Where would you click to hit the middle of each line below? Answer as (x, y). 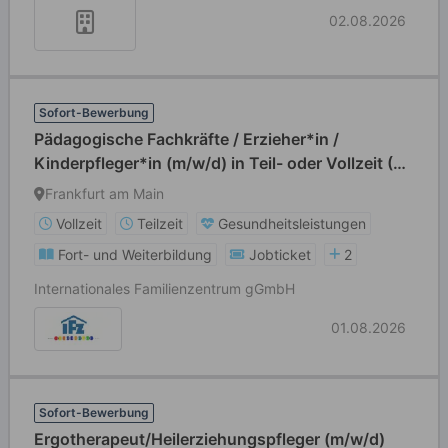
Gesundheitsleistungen (292, 223)
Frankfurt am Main (104, 193)
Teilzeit (160, 223)
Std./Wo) (68, 187)
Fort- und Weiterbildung (135, 254)
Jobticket (280, 254)
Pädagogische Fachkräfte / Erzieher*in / (186, 139)
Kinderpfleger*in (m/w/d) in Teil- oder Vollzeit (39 (223, 163)
